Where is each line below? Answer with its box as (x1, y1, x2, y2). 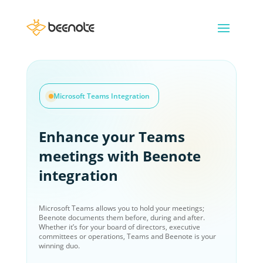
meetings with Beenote (38, 146, 201, 166)
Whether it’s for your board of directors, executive (38, 222, 200, 232)
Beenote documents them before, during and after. (38, 213, 205, 222)
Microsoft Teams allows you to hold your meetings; (38, 203, 204, 213)
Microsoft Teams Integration (53, 91, 150, 101)
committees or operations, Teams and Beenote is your (38, 231, 216, 241)
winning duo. (38, 241, 80, 251)
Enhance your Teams (38, 127, 185, 146)
